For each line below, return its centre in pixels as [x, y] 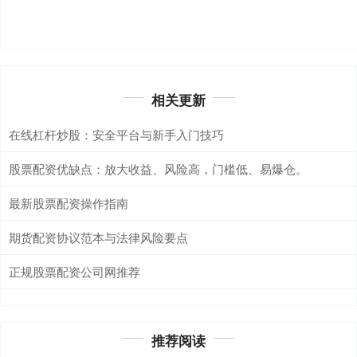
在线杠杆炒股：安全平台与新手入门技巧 [116, 134]
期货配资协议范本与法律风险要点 [98, 237]
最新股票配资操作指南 [69, 202]
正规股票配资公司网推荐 [75, 271]
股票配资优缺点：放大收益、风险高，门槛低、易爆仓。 [158, 168]
